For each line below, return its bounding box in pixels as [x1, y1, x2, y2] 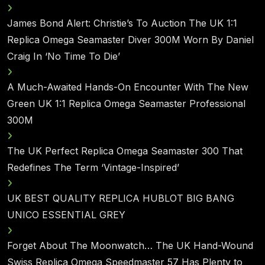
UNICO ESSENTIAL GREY [7, 209, 125, 221]
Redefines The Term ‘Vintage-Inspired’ [7, 161, 179, 173]
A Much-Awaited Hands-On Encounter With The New [7, 81, 248, 93]
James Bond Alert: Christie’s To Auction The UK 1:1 [7, 17, 237, 29]
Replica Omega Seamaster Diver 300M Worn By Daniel [7, 34, 254, 46]
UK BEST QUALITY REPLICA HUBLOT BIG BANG [7, 192, 234, 204]
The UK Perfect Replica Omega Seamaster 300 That [7, 145, 243, 157]
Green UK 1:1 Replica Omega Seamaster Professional [7, 98, 245, 109]
